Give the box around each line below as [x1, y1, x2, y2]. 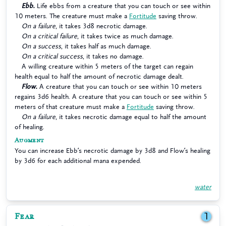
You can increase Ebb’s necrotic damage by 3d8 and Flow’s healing [15, 147, 210, 154]
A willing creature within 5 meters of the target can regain [22, 63, 193, 70]
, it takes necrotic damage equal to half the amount [55, 114, 206, 120]
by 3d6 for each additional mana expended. [15, 157, 141, 164]
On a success [22, 43, 61, 49]
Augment [15, 137, 44, 144]
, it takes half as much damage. [61, 43, 151, 49]
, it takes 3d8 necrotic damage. [55, 23, 147, 29]
